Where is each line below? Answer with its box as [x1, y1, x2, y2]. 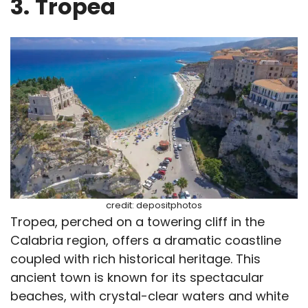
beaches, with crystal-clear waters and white [10, 287, 289, 305]
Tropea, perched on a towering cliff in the [10, 213, 265, 231]
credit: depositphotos [106, 199, 202, 212]
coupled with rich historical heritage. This [10, 250, 261, 268]
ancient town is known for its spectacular [10, 269, 264, 287]
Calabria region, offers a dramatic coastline [10, 232, 281, 250]
